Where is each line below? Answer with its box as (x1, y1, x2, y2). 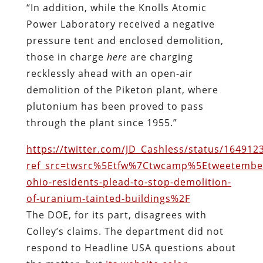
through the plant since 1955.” (26, 116, 177, 129)
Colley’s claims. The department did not (26, 224, 224, 238)
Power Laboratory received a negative (26, 17, 215, 31)
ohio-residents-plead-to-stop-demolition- (26, 175, 231, 188)
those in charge (26, 50, 107, 63)
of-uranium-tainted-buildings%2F (26, 191, 190, 205)
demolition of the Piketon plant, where (26, 83, 218, 96)
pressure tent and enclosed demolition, (26, 33, 224, 47)
